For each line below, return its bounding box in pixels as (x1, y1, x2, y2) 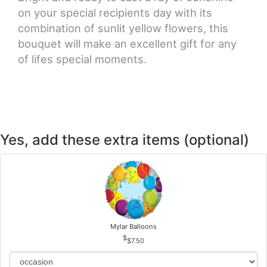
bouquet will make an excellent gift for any (18, 37, 237, 50)
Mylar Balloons (110, 222, 157, 231)
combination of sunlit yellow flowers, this (18, 21, 228, 35)
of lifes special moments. (18, 52, 147, 66)
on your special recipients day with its (18, 6, 212, 19)
